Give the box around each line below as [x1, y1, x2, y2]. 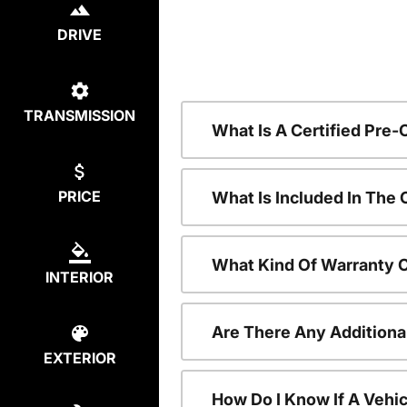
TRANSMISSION [24, 106, 135, 124]
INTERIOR [45, 268, 114, 286]
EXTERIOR [43, 349, 116, 367]
